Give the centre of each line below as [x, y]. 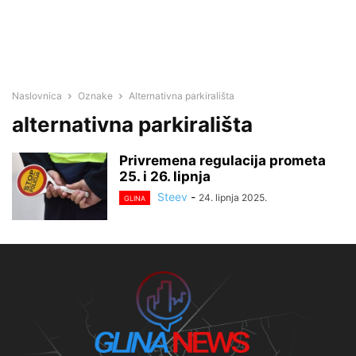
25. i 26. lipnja [165, 176]
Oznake [95, 96]
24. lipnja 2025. [233, 197]
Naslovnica [37, 96]
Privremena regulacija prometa [222, 161]
